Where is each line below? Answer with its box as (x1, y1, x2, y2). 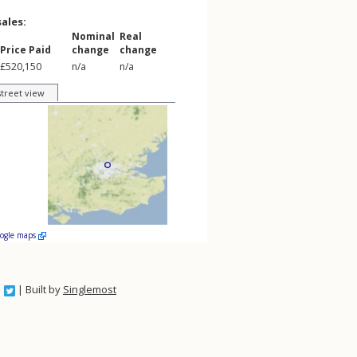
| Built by (15, 282, 63, 296)
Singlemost (63, 282, 116, 296)
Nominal (72, 29, 115, 43)
